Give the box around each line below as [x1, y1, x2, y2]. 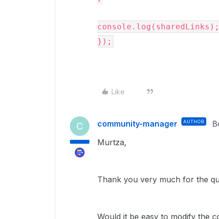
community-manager [97, 119, 177, 129]
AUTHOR [183, 119, 204, 124]
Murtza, [97, 137, 127, 147]
